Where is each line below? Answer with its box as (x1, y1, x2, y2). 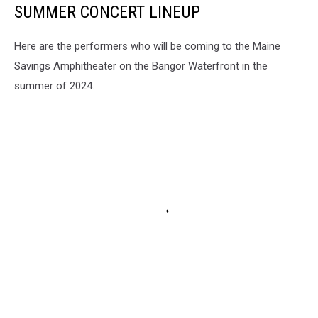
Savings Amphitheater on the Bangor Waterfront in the (14, 59, 268, 72)
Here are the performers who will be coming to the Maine (14, 39, 280, 53)
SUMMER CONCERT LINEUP (14, 1, 200, 22)
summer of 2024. (14, 79, 94, 92)
